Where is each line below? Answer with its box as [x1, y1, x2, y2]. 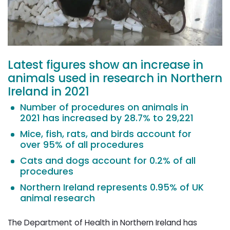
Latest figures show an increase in [8, 56, 203, 73]
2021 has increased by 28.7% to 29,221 [20, 112, 194, 125]
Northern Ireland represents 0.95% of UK [20, 181, 204, 194]
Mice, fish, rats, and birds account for [20, 128, 191, 141]
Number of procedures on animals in [20, 101, 188, 114]
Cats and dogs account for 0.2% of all [20, 155, 196, 167]
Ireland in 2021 [8, 83, 89, 100]
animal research [20, 192, 95, 205]
